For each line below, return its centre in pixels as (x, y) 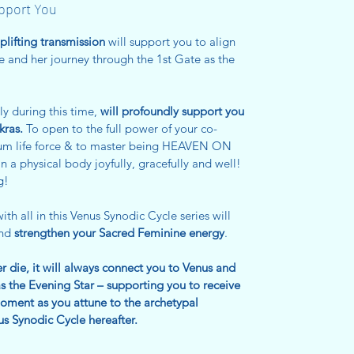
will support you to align (170, 41)
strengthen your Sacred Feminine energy (119, 233)
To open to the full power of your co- (122, 128)
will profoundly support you (172, 111)
